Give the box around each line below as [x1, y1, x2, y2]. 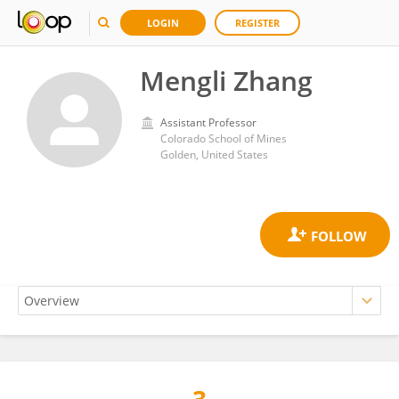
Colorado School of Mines [160, 131, 287, 146]
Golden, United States [160, 147, 268, 162]
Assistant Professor [160, 115, 256, 130]
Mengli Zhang [140, 62, 313, 99]
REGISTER [235, 16, 280, 29]
